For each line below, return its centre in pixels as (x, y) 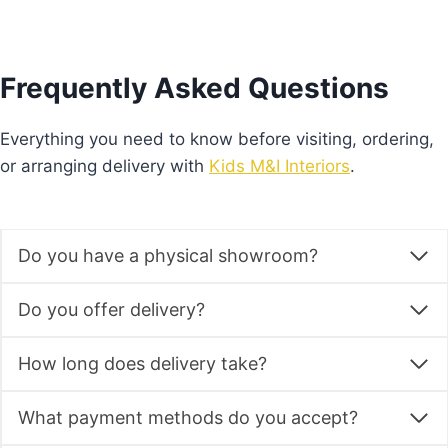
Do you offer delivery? (111, 310)
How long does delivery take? (142, 364)
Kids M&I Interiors (279, 166)
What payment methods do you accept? (188, 418)
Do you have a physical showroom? (168, 256)
